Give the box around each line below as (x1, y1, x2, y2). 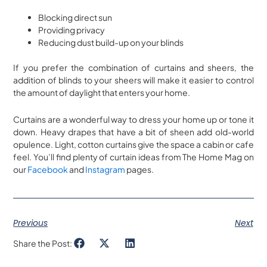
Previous (13, 216, 48, 229)
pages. (125, 164, 154, 175)
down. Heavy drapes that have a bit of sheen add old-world (13, 126, 254, 138)
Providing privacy (38, 24, 105, 35)
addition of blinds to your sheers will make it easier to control (13, 74, 254, 85)
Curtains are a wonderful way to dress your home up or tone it (13, 114, 254, 125)
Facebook (27, 164, 69, 175)
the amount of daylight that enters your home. (13, 86, 191, 98)
